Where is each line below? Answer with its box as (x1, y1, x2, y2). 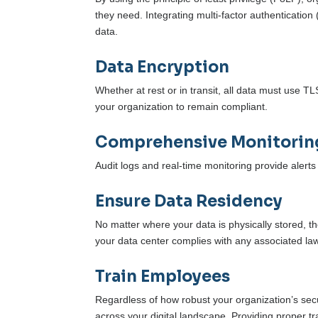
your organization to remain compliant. (95, 101, 268, 113)
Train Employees (95, 267, 231, 287)
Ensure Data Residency (95, 192, 283, 212)
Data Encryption (95, 57, 230, 77)
